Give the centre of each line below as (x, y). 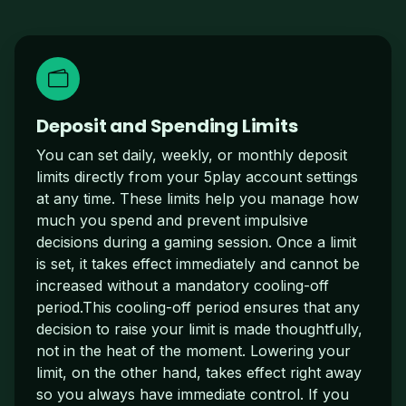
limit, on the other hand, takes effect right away (199, 372)
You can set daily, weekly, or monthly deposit (192, 155)
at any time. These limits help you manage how (198, 198)
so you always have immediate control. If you (193, 394)
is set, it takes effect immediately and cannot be (198, 263)
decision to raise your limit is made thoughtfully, (199, 329)
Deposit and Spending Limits (167, 126)
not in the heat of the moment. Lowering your (193, 350)
